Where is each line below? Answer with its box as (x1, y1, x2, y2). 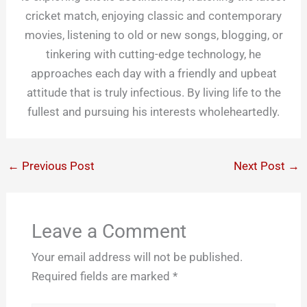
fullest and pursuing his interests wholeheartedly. (27, 104, 280, 119)
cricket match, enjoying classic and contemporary (25, 8, 282, 23)
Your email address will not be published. (31, 250, 243, 265)
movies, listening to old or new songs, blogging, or (24, 27, 283, 42)
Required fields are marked (31, 269, 173, 284)
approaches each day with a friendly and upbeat (30, 66, 277, 80)
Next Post (233, 158, 288, 173)
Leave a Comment (31, 220, 186, 243)
